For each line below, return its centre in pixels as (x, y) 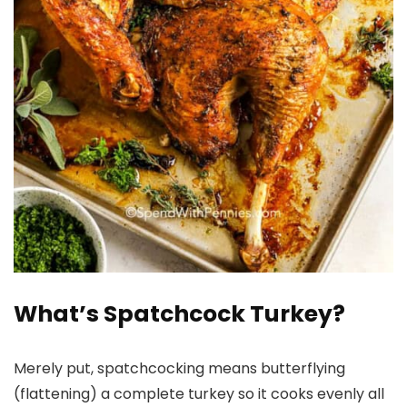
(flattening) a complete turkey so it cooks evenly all (199, 394)
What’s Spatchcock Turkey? (179, 314)
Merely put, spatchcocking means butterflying (179, 368)
